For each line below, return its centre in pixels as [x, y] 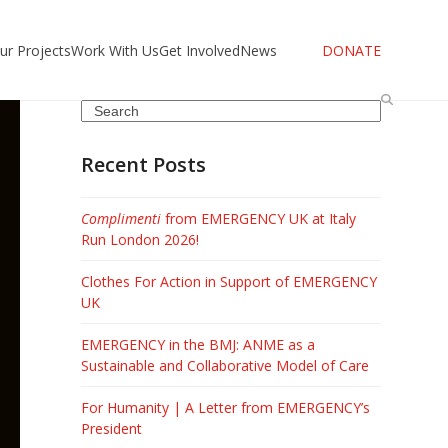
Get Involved [199, 50]
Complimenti [120, 218]
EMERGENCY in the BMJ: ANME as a [197, 344]
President [111, 428]
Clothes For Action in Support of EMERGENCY [228, 281]
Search [101, 109]
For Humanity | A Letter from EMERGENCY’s [225, 407]
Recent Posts [143, 164]
